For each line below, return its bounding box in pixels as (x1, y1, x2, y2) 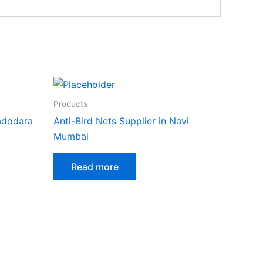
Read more (71, 161, 119, 173)
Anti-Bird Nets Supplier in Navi (53, 115, 189, 127)
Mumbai (53, 130, 89, 143)
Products (53, 99, 87, 109)
